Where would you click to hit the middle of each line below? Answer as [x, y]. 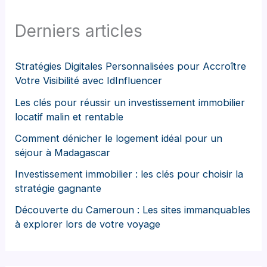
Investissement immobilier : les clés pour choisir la [129, 174]
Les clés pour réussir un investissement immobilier [130, 102]
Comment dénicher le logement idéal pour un [119, 138]
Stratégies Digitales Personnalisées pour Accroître [131, 66]
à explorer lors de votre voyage [88, 224]
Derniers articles [79, 31]
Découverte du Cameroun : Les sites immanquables [133, 210]
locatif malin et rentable [69, 117]
